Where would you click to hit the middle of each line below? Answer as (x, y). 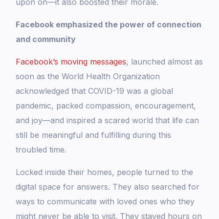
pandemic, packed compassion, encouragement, (106, 106)
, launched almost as (165, 62)
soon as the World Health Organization (88, 77)
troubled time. (41, 150)
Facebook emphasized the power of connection (109, 25)
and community (46, 39)
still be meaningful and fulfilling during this (94, 135)
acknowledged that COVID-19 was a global (95, 91)
